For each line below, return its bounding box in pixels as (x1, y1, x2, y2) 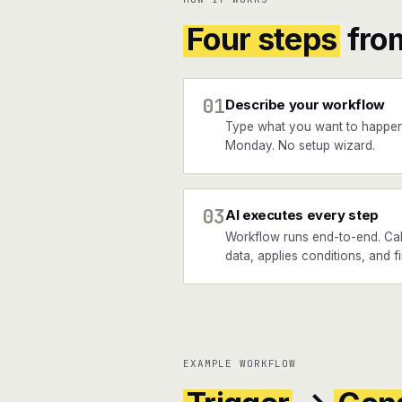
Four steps (187, 21, 337, 57)
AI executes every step (225, 206, 379, 223)
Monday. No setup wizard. (225, 138, 375, 153)
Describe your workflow (225, 96, 385, 113)
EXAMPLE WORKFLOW (183, 357, 297, 370)
